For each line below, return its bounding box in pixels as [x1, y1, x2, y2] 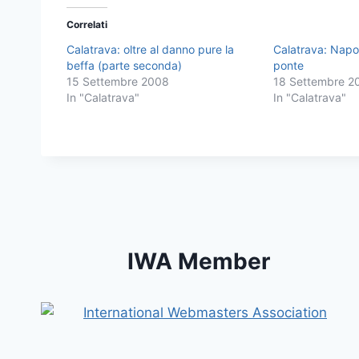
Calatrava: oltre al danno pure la [67, 42, 234, 56]
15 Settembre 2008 [67, 74, 169, 88]
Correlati [67, 18, 107, 30]
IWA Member [127, 248, 270, 275]
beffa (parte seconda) [67, 58, 182, 72]
